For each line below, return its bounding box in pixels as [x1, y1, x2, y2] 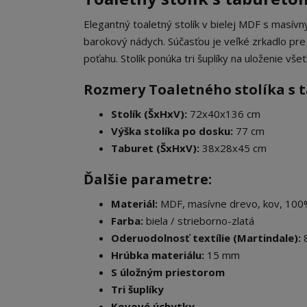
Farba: [111, 214, 143, 228]
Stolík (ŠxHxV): [111, 107, 187, 121]
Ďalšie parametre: [84, 170, 212, 189]
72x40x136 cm [187, 107, 260, 121]
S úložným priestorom [111, 265, 225, 280]
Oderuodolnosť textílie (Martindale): [111, 231, 301, 245]
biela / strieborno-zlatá [143, 214, 254, 228]
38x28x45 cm [199, 141, 267, 156]
